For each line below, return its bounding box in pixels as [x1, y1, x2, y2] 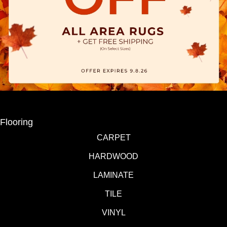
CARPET [96, 133, 131, 142]
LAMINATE [93, 171, 134, 180]
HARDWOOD [89, 152, 138, 161]
